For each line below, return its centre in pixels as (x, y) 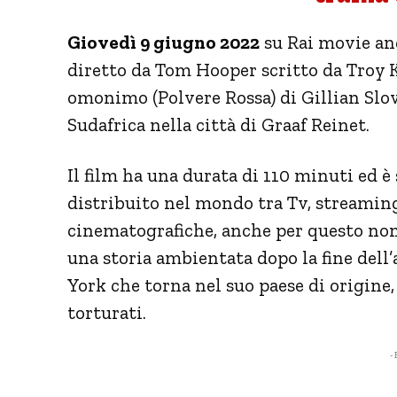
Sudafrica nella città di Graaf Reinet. (218, 124)
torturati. (107, 312)
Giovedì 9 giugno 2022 (163, 42)
